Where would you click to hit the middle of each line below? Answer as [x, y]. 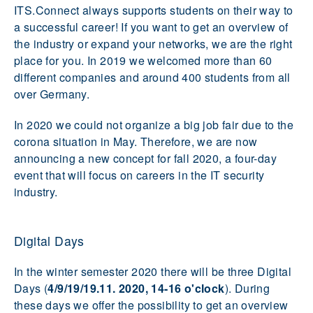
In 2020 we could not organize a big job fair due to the [154, 124]
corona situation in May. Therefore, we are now [136, 141]
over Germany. [52, 94]
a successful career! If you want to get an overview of [151, 27]
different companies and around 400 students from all [152, 77]
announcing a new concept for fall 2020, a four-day [145, 158]
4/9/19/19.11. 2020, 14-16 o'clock [136, 288]
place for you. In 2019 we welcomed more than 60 [143, 60]
